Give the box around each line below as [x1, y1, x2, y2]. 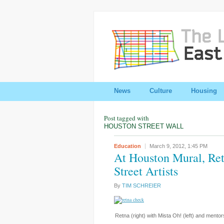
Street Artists [114, 163, 178, 179]
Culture [149, 87, 172, 94]
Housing [191, 87, 217, 94]
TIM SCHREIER [122, 182, 161, 188]
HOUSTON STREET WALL [104, 122, 183, 130]
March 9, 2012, [149, 143, 187, 149]
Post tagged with [104, 113, 149, 122]
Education [114, 143, 141, 149]
